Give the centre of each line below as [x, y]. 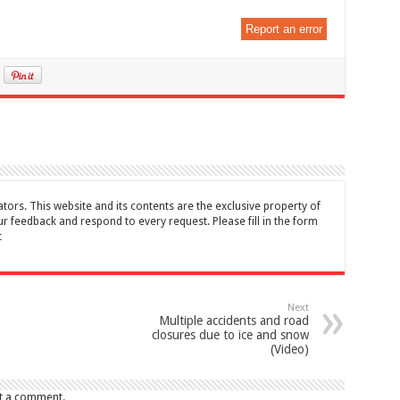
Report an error [283, 29]
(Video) [289, 350]
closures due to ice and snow [230, 335]
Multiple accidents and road [233, 321]
